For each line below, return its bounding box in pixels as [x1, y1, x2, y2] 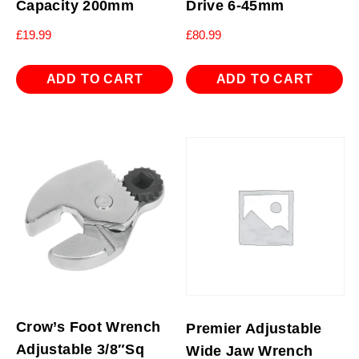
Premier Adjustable [186, 320, 322, 337]
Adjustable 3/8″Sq [16, 341, 145, 357]
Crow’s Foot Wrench [16, 318, 161, 335]
